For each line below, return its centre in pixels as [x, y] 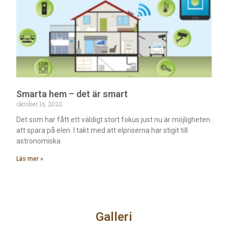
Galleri [114, 217]
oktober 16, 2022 [39, 104]
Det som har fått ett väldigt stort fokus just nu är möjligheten [113, 119]
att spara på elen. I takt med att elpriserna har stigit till [102, 130]
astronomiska [39, 141]
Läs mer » [30, 159]
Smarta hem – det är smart [72, 94]
